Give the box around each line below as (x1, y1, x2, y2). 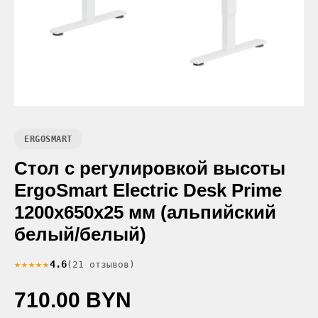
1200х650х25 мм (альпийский (14, 202, 276, 222)
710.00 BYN (14, 287, 131, 312)
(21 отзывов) (67, 258, 135, 270)
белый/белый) (14, 224, 146, 244)
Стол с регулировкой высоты (14, 158, 285, 178)
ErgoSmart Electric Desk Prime (14, 180, 282, 200)
